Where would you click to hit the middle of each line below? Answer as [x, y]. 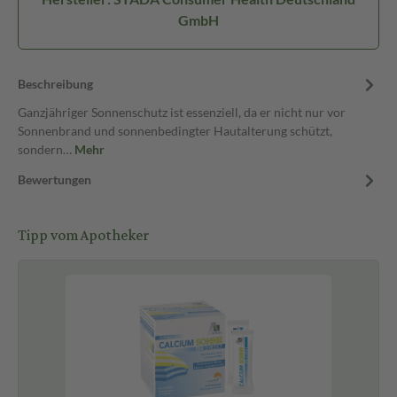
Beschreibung [55, 84]
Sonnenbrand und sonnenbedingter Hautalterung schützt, [175, 131]
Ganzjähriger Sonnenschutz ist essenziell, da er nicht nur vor [182, 112]
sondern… [46, 149]
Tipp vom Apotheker [83, 236]
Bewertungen [54, 179]
